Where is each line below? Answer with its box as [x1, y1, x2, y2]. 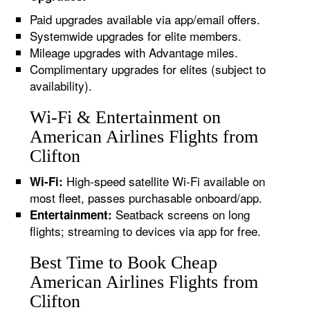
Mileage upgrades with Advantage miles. [30, 44, 239, 61]
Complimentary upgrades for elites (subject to [30, 60, 266, 77]
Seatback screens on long [112, 206, 250, 223]
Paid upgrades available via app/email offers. [30, 10, 261, 28]
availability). [30, 77, 93, 94]
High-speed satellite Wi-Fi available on [63, 172, 266, 190]
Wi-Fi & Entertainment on [30, 107, 221, 127]
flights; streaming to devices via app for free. [30, 222, 262, 239]
